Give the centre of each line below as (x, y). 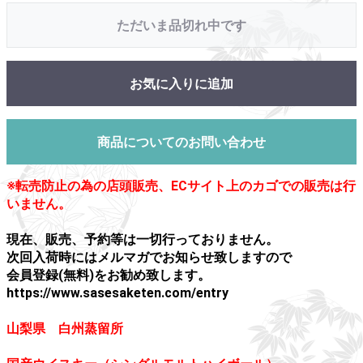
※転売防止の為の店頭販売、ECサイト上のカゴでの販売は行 (181, 186)
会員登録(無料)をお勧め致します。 (109, 275)
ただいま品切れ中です (181, 26)
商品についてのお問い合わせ (181, 142)
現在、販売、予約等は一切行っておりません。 (143, 239)
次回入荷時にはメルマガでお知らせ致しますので (149, 257)
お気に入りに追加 (181, 84)
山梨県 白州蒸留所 (65, 329)
